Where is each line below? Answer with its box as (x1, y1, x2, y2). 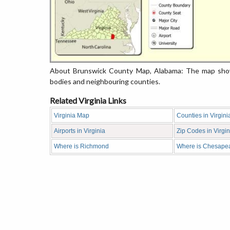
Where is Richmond (54, 143, 109, 150)
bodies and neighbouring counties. (50, 77, 160, 86)
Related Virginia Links (50, 95, 126, 105)
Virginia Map (54, 112, 89, 119)
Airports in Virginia (54, 127, 105, 135)
